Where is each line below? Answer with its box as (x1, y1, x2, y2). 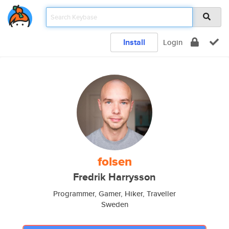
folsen (97, 152, 132, 171)
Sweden (101, 199, 128, 210)
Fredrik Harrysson (73, 170, 156, 185)
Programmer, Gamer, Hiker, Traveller (53, 188, 176, 199)
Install (123, 36, 145, 48)
